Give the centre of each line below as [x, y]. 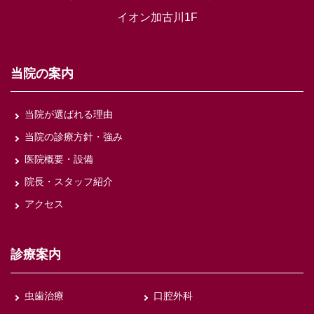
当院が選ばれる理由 [69, 115]
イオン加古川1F [157, 17]
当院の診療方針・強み [74, 137]
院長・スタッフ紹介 [69, 182]
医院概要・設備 [59, 159]
